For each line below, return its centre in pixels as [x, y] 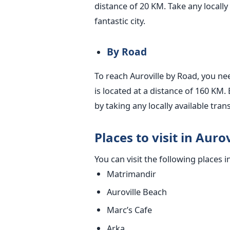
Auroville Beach [137, 192]
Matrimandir [131, 174]
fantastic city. [120, 21]
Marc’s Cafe [129, 210]
